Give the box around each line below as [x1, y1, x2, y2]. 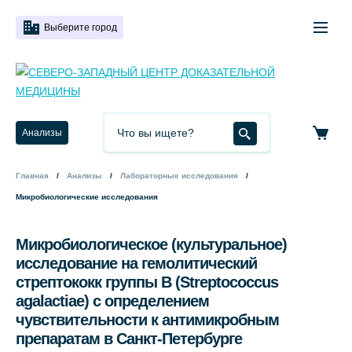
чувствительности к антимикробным [16, 311, 279, 328]
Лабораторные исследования [120, 171, 238, 180]
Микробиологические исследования [16, 192, 158, 201]
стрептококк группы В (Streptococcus [16, 273, 278, 291]
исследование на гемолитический [16, 255, 257, 272]
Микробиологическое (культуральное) [16, 236, 287, 253]
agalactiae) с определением [16, 292, 209, 310]
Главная [16, 171, 49, 180]
